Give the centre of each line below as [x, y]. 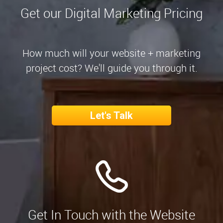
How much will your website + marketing [111, 53]
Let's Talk [111, 116]
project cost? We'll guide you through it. [111, 68]
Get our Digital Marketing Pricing [111, 13]
